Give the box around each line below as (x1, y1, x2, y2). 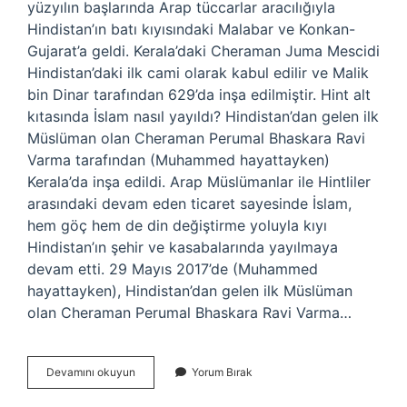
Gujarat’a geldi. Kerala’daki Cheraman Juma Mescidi (27, 42, 380, 60)
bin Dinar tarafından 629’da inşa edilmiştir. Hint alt (27, 85, 371, 104)
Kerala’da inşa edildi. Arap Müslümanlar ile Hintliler (27, 173, 371, 191)
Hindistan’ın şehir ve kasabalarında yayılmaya (27, 238, 338, 256)
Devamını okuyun (46, 365, 135, 379)
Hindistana (134, 364, 189, 378)
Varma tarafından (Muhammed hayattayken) (27, 151, 330, 169)
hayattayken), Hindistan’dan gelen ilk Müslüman (27, 282, 352, 300)
